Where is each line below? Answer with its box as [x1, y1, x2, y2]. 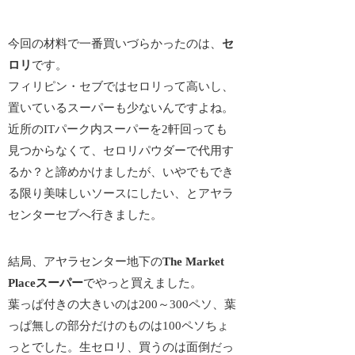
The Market [162, 254, 225, 268]
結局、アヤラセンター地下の [8, 254, 163, 268]
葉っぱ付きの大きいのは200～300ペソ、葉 [8, 297, 237, 311]
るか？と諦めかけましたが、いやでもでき [8, 166, 235, 179]
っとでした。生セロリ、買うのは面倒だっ [8, 340, 235, 353]
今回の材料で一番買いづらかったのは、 [8, 37, 223, 51]
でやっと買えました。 [83, 276, 203, 289]
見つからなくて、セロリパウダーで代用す [8, 144, 235, 158]
